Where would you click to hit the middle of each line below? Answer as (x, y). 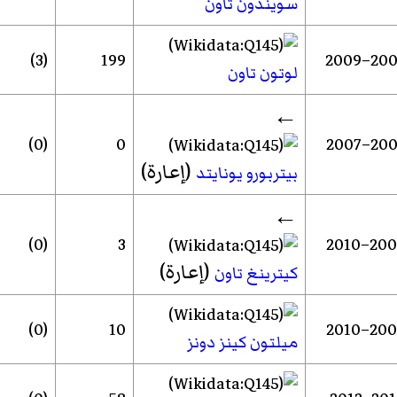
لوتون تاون (262, 73)
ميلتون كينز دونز (242, 343)
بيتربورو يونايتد (246, 173)
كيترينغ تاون (256, 273)
